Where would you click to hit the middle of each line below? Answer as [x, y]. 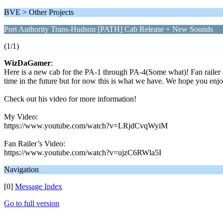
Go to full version [32, 203]
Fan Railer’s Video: [35, 144]
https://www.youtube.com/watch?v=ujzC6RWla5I [83, 153]
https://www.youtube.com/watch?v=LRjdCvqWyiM [86, 126]
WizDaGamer [27, 63]
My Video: [21, 117]
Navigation [21, 169]
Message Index [39, 186]
